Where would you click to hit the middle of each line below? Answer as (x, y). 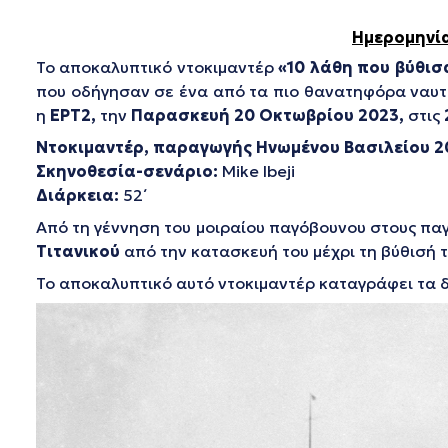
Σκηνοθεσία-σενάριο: (127, 171)
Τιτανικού (78, 251)
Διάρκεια (75, 195)
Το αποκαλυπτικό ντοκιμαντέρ (157, 67)
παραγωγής (204, 147)
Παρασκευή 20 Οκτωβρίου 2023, (269, 115)
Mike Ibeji (256, 171)
